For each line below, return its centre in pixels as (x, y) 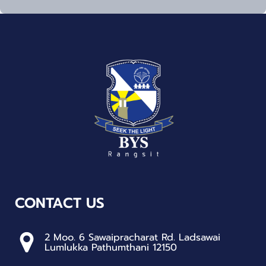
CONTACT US (59, 203)
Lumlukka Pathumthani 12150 (110, 247)
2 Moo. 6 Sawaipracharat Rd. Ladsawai (132, 237)
